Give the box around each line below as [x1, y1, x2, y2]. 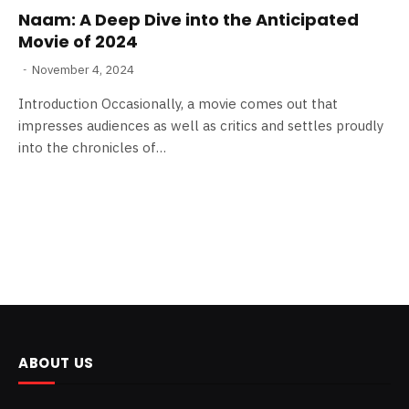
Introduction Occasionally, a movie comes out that [18, 94, 338, 112]
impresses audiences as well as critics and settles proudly [18, 116, 383, 134]
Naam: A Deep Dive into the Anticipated [18, 7, 359, 31]
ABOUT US [18, 352, 94, 372]
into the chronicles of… [18, 138, 166, 156]
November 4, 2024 [32, 61, 134, 78]
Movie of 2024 [18, 29, 138, 53]
